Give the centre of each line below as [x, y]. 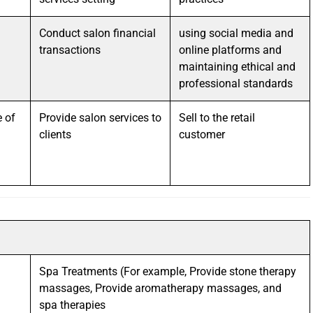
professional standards [237, 83]
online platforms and [230, 50]
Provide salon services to [100, 118]
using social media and [236, 33]
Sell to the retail [217, 118]
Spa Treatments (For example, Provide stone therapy [168, 271]
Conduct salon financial [97, 33]
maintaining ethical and [237, 67]
